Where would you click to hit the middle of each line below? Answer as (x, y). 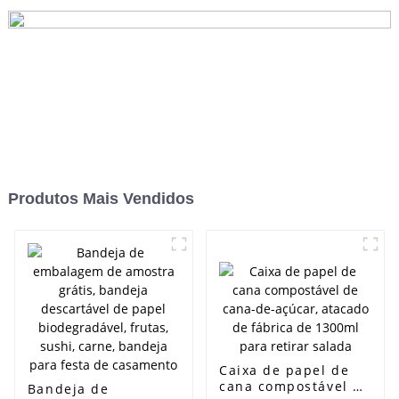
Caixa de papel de (284, 370)
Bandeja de (68, 388)
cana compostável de (295, 386)
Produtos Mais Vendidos (101, 198)
